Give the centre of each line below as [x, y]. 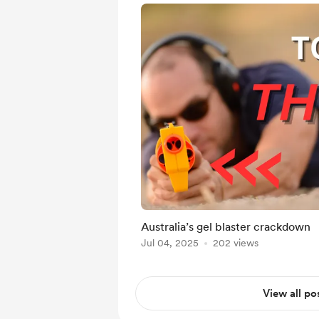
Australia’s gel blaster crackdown [226, 227]
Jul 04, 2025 [170, 243]
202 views [236, 243]
